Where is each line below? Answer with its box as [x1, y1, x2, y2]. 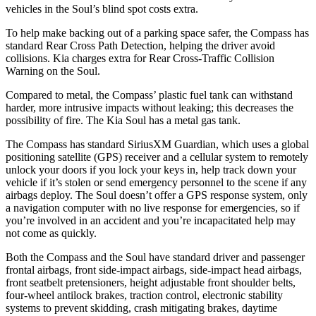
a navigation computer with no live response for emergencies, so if [6, 201, 300, 214]
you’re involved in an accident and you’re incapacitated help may [6, 214, 296, 226]
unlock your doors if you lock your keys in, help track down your [6, 163, 296, 176]
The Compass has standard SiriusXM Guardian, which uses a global [6, 138, 309, 150]
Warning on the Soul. [6, 64, 100, 77]
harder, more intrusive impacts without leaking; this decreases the [6, 101, 293, 114]
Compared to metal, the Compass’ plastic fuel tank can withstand [6, 88, 293, 101]
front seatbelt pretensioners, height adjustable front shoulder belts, [6, 276, 296, 288]
